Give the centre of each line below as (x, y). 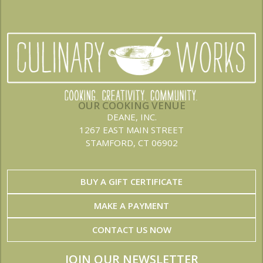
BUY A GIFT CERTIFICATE (131, 181)
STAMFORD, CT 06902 (131, 143)
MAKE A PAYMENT (131, 205)
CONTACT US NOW (131, 229)
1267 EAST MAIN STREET (131, 130)
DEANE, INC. (131, 117)
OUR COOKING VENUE (131, 106)
